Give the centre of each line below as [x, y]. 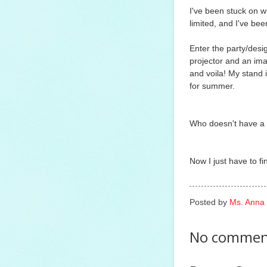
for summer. [212, 86]
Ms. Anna [247, 202]
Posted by [209, 202]
